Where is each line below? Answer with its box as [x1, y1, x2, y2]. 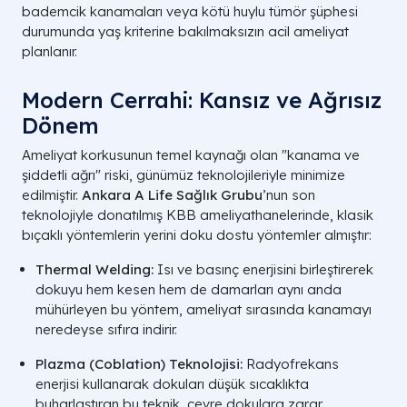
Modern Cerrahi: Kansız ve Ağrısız [22, 85, 382, 114]
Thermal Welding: [35, 260, 154, 278]
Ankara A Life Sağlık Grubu [82, 185, 263, 203]
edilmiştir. [22, 185, 82, 203]
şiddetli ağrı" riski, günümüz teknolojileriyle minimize [22, 165, 345, 184]
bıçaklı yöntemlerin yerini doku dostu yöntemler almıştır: [22, 225, 372, 243]
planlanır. [22, 42, 77, 60]
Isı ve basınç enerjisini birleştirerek [154, 260, 373, 278]
